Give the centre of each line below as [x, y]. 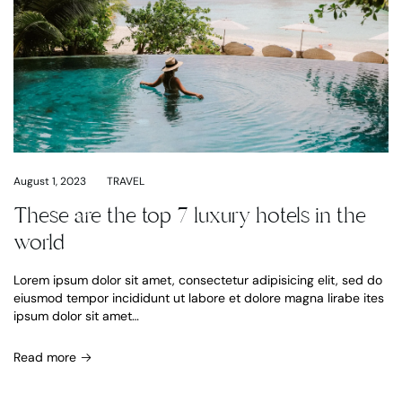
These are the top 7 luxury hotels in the [190, 216]
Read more [47, 358]
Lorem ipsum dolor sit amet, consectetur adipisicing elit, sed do [198, 280]
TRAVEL [126, 182]
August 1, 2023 [50, 182]
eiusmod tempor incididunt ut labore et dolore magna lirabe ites [199, 298]
